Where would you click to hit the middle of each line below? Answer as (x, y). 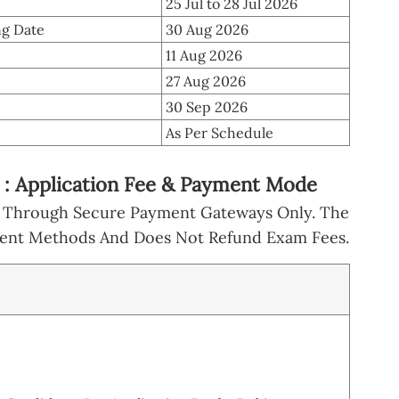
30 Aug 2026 (207, 29)
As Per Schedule (220, 132)
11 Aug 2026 (204, 55)
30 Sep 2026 (207, 106)
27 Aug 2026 (206, 81)
